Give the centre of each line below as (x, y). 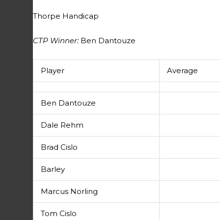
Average (183, 71)
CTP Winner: (56, 41)
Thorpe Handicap (66, 16)
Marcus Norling (69, 192)
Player (53, 71)
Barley (53, 169)
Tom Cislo (59, 214)
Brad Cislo (59, 147)
